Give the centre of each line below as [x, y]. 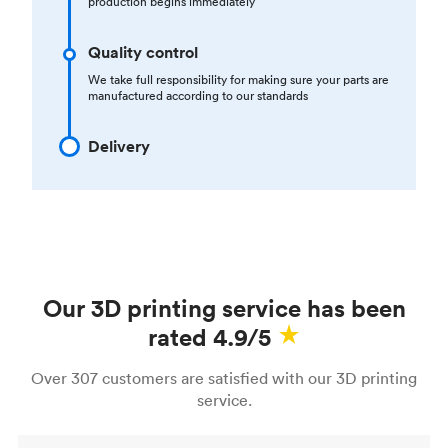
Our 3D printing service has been [224, 307]
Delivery [119, 146]
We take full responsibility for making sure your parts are [238, 79]
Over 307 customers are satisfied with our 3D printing [224, 377]
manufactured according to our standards [198, 95]
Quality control [143, 52]
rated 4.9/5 [209, 336]
